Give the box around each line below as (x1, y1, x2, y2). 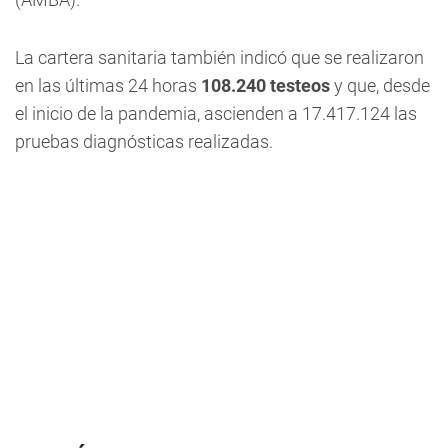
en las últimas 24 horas (15, 75, 201, 96)
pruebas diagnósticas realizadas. (15, 131, 273, 152)
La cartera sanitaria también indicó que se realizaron (15, 47, 424, 68)
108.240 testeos (201, 75, 330, 96)
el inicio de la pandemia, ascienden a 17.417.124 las (15, 103, 417, 124)
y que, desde (330, 75, 430, 96)
